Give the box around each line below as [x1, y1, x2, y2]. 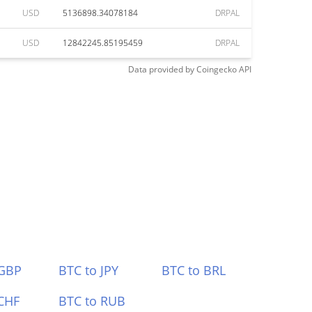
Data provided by [128, 63, 194, 75]
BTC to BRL [162, 262, 226, 279]
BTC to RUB [58, 292, 125, 309]
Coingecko [196, 63, 237, 75]
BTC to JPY [58, 262, 118, 279]
